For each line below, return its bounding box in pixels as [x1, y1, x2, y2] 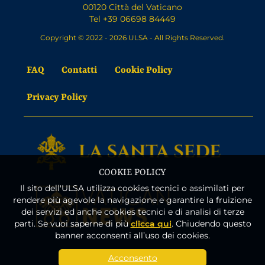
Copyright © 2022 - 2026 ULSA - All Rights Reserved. [40, 32, 225, 42]
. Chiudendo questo [171, 218, 251, 229]
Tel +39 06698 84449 [89, 12, 176, 24]
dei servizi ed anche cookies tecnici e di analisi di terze [21, 206, 244, 217]
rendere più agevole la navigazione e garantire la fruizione [13, 194, 252, 205]
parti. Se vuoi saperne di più [14, 218, 131, 229]
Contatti [62, 62, 97, 75]
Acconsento [108, 252, 157, 263]
